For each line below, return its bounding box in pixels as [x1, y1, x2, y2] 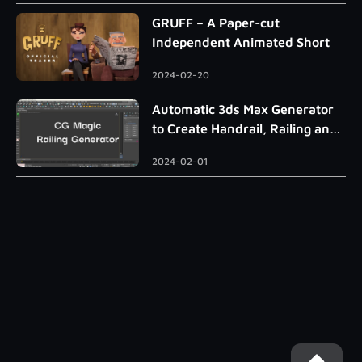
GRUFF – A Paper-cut [152, 15, 280, 31]
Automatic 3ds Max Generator [152, 102, 334, 117]
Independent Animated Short [152, 35, 330, 50]
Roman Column [152, 141, 246, 156]
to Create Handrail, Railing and [152, 121, 338, 137]
